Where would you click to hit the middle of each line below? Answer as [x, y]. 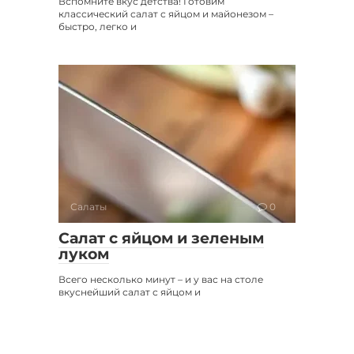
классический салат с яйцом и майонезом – [166, 13]
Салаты [88, 206]
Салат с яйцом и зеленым [161, 238]
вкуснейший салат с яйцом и [130, 292]
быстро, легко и [98, 26]
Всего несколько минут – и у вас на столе [161, 279]
